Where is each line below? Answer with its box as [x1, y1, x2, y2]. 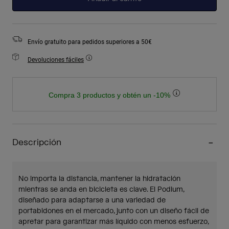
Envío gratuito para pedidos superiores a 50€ [28, 37, 152, 46]
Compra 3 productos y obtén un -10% [48, 91, 172, 100]
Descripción [12, 137, 61, 149]
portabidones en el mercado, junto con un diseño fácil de [18, 207, 209, 216]
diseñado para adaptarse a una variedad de [18, 196, 166, 205]
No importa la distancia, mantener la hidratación [18, 174, 180, 184]
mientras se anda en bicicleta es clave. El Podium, [18, 185, 185, 195]
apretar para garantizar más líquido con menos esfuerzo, [18, 217, 209, 227]
